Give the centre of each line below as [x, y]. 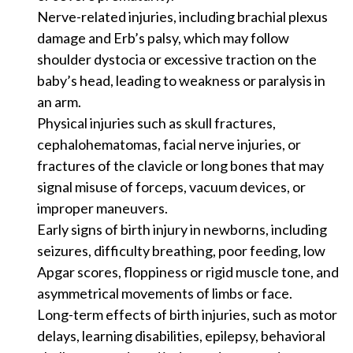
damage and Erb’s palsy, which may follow [163, 38]
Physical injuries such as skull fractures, [156, 123]
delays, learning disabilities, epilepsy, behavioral [181, 336]
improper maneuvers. [102, 208]
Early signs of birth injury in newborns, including [182, 229]
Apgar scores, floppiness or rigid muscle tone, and [188, 272]
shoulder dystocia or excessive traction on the [177, 59]
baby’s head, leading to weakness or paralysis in [181, 80]
